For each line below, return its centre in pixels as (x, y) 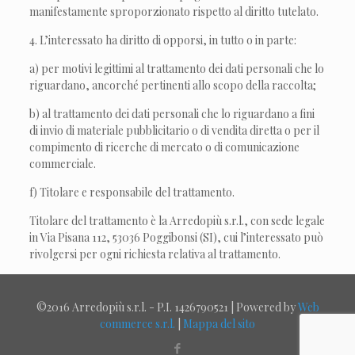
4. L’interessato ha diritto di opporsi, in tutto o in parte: (163, 40)
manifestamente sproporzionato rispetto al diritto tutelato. (174, 11)
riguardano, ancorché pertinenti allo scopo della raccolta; (173, 85)
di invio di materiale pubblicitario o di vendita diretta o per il (175, 130)
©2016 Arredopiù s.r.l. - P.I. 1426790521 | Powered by (167, 307)
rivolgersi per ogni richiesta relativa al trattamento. (155, 254)
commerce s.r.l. (137, 324)
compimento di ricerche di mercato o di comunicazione (165, 147)
